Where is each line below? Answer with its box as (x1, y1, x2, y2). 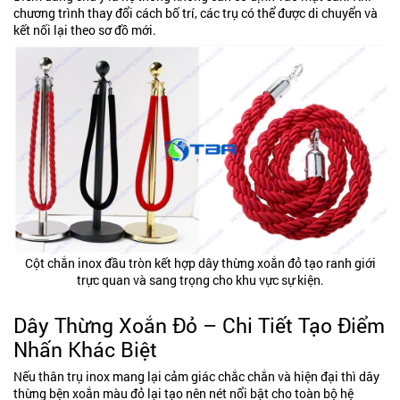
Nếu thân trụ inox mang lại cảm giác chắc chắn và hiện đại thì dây (13, 367, 379, 385)
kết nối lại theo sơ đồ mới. (13, 21, 156, 38)
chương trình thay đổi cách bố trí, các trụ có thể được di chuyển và (13, 4, 378, 21)
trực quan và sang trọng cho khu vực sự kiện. (76, 271, 324, 288)
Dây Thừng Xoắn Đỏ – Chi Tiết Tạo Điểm (13, 311, 385, 338)
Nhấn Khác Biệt (13, 335, 157, 362)
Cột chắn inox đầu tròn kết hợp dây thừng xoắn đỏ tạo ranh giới (24, 254, 376, 271)
